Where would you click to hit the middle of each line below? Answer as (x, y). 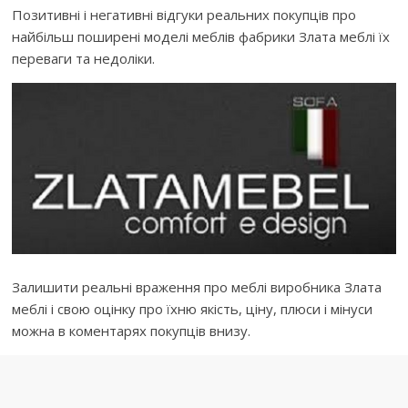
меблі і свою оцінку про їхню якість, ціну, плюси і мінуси (193, 309)
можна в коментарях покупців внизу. (132, 331)
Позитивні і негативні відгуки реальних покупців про (184, 15)
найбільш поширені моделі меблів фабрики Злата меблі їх (201, 36)
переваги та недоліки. (84, 58)
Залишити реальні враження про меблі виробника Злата (197, 287)
